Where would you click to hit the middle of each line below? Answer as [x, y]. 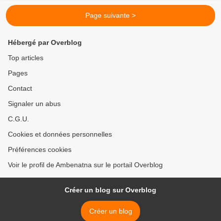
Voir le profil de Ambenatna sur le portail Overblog [85, 165]
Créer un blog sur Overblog [110, 190]
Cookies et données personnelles [60, 134]
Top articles [26, 58]
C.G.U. [18, 119]
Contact [20, 88]
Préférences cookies [40, 149]
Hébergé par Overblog [45, 42]
